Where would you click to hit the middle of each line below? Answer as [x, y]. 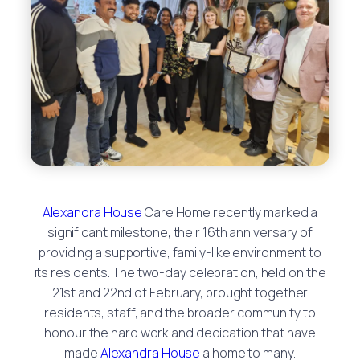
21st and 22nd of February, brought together [180, 292]
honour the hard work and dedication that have [180, 332]
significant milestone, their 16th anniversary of [180, 232]
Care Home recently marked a [230, 212]
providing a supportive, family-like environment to [180, 252]
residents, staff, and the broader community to [180, 312]
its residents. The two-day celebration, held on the [180, 272]
